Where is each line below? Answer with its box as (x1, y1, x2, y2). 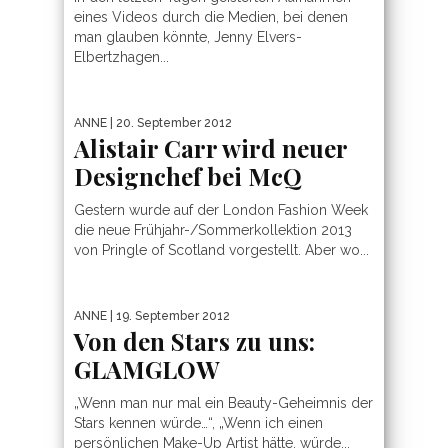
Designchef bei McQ (74, 159, 302, 192)
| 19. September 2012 (107, 308, 230, 323)
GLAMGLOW (74, 352, 219, 385)
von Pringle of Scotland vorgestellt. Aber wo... (74, 241, 369, 258)
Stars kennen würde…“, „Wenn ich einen (74, 414, 323, 431)
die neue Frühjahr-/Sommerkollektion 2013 (74, 221, 352, 238)
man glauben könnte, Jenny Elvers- (74, 28, 302, 45)
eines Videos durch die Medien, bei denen (74, 8, 348, 25)
